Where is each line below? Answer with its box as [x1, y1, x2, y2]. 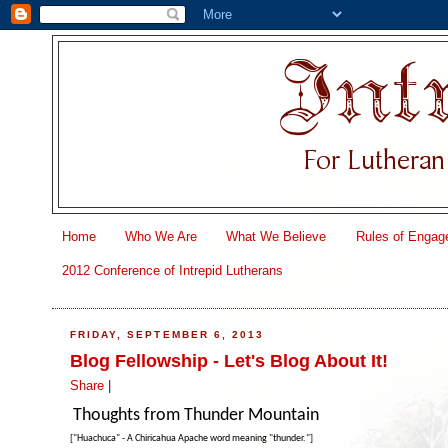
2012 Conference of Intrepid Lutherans [61, 263, 283, 279]
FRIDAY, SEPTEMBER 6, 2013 [70, 329, 264, 340]
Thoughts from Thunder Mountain [73, 405, 320, 425]
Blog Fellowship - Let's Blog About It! [70, 350, 389, 371]
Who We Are [125, 228, 197, 244]
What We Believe [226, 228, 327, 244]
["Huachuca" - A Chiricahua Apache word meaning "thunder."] [70, 432, 314, 444]
